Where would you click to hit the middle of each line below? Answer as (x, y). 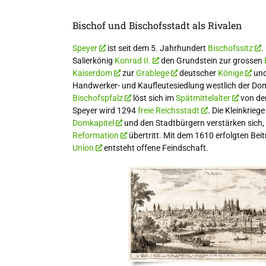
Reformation (96, 135)
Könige (231, 73)
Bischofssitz (230, 48)
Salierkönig (94, 60)
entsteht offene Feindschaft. (155, 148)
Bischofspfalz (98, 98)
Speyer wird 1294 (105, 110)
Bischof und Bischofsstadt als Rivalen (157, 25)
